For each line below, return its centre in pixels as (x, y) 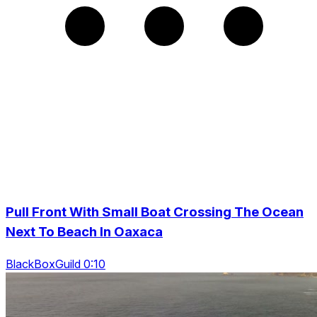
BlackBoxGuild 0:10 (56, 264)
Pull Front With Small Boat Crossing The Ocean (155, 212)
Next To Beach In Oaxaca (84, 232)
